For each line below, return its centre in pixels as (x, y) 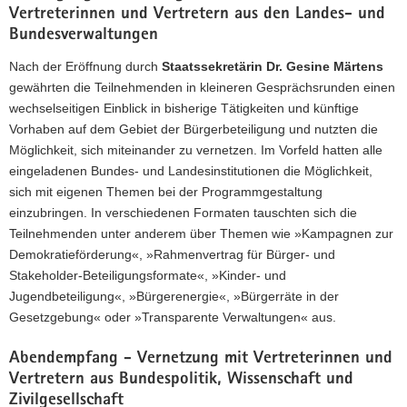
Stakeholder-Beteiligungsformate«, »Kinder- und (148, 275)
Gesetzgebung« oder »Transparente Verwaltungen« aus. (173, 317)
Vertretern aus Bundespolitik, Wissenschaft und (181, 380)
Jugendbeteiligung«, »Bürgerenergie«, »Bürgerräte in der (174, 296)
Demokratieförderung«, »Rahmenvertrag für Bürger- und (172, 254)
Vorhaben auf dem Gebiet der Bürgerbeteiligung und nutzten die (194, 129)
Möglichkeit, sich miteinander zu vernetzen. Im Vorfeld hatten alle (196, 150)
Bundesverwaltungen (84, 35)
